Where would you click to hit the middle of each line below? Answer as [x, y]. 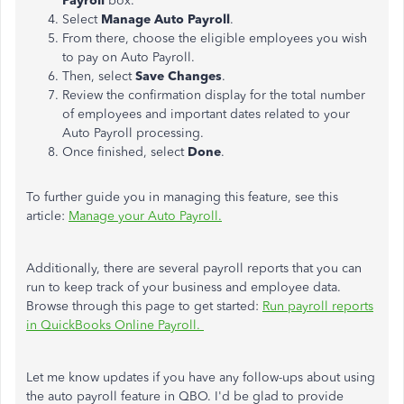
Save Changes [179, 76]
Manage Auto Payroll [165, 19]
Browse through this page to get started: [144, 306]
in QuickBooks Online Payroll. [115, 325]
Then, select [99, 76]
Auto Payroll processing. [133, 133]
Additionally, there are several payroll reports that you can [194, 268]
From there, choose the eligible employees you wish [215, 38]
